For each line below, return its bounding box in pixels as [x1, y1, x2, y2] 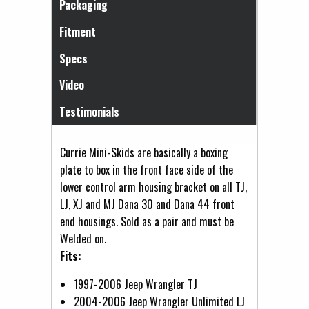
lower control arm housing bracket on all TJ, [60, 178, 247, 195]
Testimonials [59, 103, 119, 121]
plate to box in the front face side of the [60, 161, 233, 178]
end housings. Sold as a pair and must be [60, 212, 234, 230]
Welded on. [60, 230, 106, 247]
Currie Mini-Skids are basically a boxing [60, 143, 228, 161]
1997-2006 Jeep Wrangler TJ [74, 275, 197, 292]
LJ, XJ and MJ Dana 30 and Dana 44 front [60, 195, 235, 212]
